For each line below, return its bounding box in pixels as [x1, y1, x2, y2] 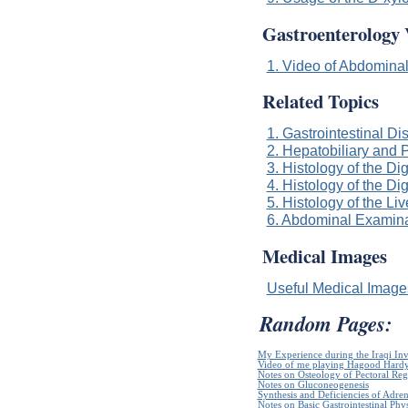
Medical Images [261, 241, 387, 270]
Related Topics [261, 87, 379, 116]
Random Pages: [259, 309, 393, 339]
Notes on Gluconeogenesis [257, 380, 369, 391]
